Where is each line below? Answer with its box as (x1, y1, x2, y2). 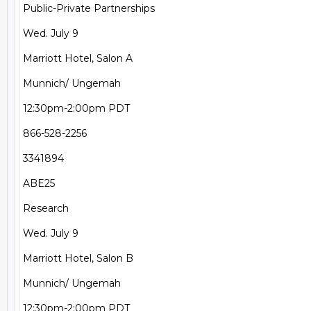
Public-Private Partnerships (23, 2, 155, 15)
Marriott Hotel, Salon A (23, 52, 133, 65)
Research (23, 202, 69, 215)
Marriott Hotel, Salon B (23, 252, 133, 264)
